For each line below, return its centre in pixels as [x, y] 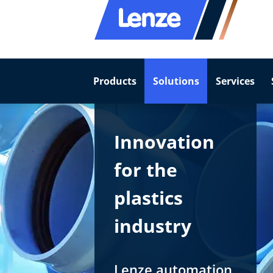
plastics [148, 198]
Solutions [176, 81]
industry [153, 226]
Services [235, 81]
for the [146, 170]
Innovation [164, 142]
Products [115, 81]
